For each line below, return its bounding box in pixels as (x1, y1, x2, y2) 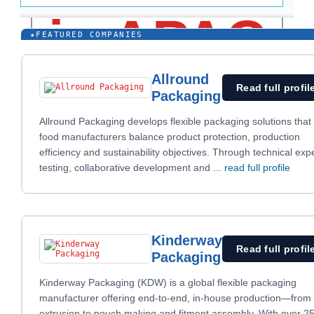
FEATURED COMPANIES (36, 29, 143, 39)
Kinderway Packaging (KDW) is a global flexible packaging (39, 277, 296, 288)
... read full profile (213, 162, 290, 173)
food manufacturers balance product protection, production (39, 131, 300, 142)
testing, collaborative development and (39, 162, 213, 173)
